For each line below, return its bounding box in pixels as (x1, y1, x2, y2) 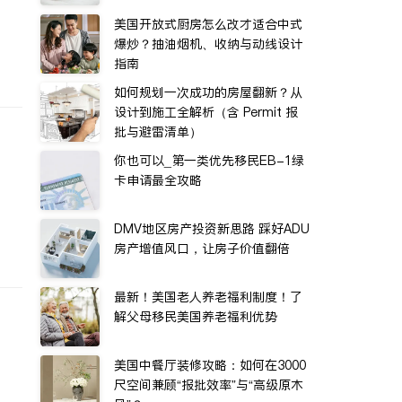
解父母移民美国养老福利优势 (114, 308, 277, 326)
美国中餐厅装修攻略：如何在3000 (114, 356, 306, 374)
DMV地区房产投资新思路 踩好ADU (114, 220, 310, 238)
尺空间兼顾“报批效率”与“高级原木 (114, 376, 303, 394)
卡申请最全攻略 (114, 171, 202, 189)
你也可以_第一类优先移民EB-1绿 (114, 152, 304, 170)
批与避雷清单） (114, 123, 202, 141)
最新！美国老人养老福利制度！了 (114, 288, 302, 306)
